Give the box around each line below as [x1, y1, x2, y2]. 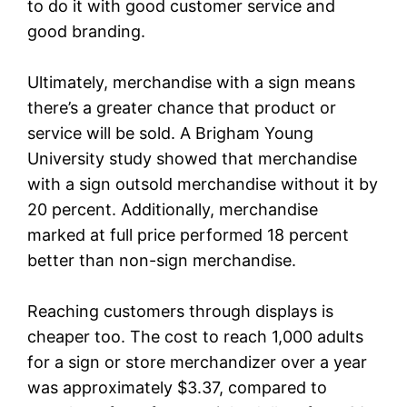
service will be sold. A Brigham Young [27, 123, 314, 143]
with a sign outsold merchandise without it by [27, 174, 379, 194]
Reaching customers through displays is [27, 301, 334, 321]
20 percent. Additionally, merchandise [27, 199, 319, 219]
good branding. [27, 21, 146, 41]
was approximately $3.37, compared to [27, 377, 328, 397]
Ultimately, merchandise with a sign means [27, 72, 356, 92]
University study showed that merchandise [27, 148, 358, 168]
